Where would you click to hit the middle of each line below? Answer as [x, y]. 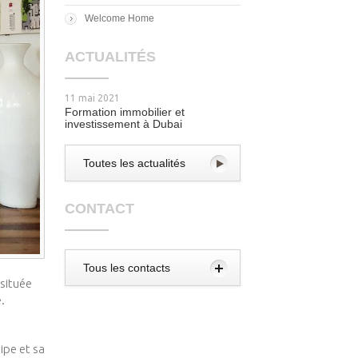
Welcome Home [119, 18]
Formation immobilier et [125, 112]
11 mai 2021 [92, 98]
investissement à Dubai [123, 124]
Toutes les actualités [134, 163]
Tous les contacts [127, 268]
